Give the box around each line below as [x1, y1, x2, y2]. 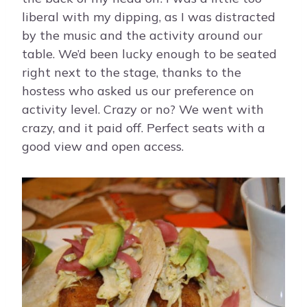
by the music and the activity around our [22, 27, 262, 44]
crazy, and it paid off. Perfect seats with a [22, 120, 265, 136]
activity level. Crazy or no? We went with [22, 101, 264, 118]
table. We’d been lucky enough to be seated [22, 46, 277, 62]
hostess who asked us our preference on [22, 83, 254, 99]
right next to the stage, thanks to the [22, 64, 241, 81]
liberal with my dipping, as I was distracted [22, 9, 275, 25]
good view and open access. [22, 138, 184, 155]
